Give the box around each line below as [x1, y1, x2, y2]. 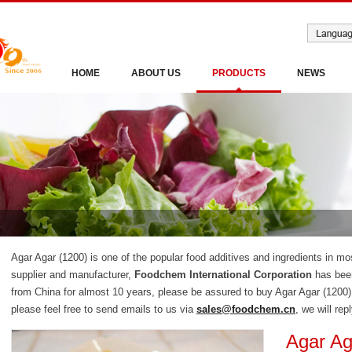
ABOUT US [131, 68, 181, 79]
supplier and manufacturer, [11, 269, 134, 280]
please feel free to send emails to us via [11, 303, 196, 315]
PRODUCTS [212, 68, 266, 79]
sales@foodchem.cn [196, 303, 295, 315]
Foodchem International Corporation [134, 269, 312, 280]
